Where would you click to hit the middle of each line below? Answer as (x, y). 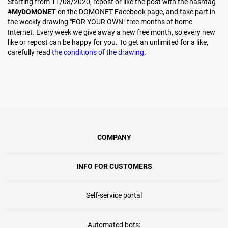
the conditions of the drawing (98, 52)
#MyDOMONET (32, 12)
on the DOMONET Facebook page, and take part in (136, 12)
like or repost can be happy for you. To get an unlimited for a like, (108, 42)
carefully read (30, 52)
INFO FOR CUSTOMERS (114, 166)
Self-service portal (114, 195)
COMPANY (114, 137)
